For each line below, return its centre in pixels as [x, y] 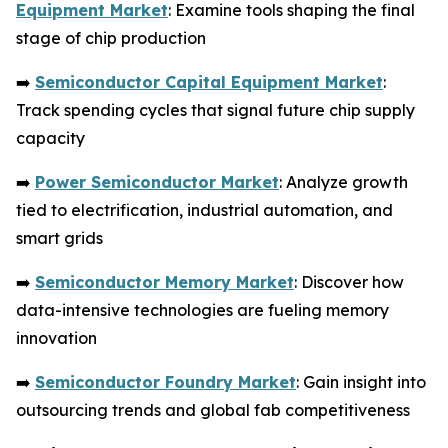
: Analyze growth [343, 181]
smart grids [59, 237]
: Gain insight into [361, 381]
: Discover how [349, 281]
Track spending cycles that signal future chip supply [215, 109]
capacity [50, 137]
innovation [56, 337]
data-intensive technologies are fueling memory [202, 309]
